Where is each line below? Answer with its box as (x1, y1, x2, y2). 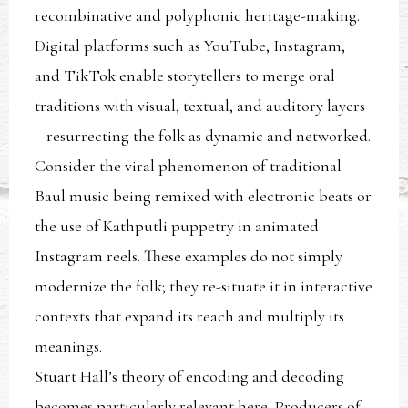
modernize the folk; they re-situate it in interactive (35, 275, 373, 296)
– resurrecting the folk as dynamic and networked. (35, 125, 372, 146)
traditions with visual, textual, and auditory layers (35, 95, 366, 116)
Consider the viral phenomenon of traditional (35, 155, 342, 176)
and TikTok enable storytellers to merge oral (35, 65, 336, 86)
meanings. (35, 335, 103, 356)
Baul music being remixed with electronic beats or (35, 185, 372, 206)
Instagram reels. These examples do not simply (35, 245, 343, 266)
